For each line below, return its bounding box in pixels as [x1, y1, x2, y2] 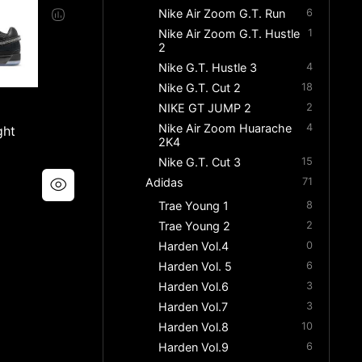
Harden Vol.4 [158, 239, 229, 254]
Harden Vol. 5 [158, 259, 233, 274]
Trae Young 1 [158, 199, 229, 213]
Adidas [145, 175, 184, 190]
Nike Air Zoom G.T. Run [158, 6, 286, 21]
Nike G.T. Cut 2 [158, 81, 242, 95]
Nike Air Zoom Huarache [158, 121, 293, 136]
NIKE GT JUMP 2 [158, 101, 252, 116]
